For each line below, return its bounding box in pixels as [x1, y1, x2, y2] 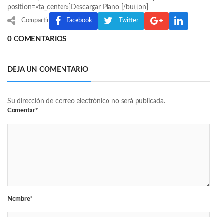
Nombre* [7, 196, 33, 202]
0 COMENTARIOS [7, 35, 66, 43]
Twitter [119, 17, 139, 24]
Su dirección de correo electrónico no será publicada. [7, 98, 165, 105]
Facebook [66, 17, 92, 24]
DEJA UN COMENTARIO [7, 66, 88, 74]
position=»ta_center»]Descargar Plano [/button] [7, 4, 148, 11]
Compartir [21, 17, 49, 24]
